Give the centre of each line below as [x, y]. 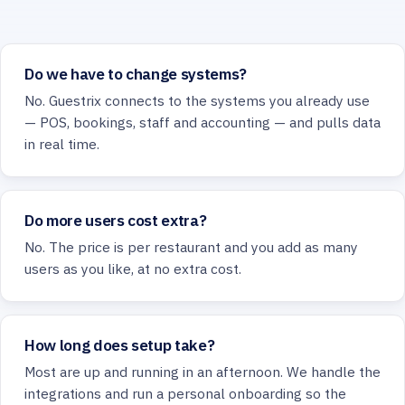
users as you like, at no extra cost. [133, 269]
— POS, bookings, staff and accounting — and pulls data [202, 122]
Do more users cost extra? [116, 221]
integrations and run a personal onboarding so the [185, 394]
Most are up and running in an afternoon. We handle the [202, 372]
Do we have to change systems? [136, 74]
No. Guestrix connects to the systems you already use [197, 101]
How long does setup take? [120, 345]
